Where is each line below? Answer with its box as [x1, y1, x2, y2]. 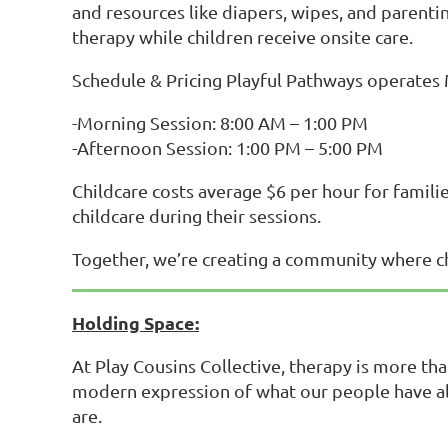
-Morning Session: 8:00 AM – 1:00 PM [72, 112, 368, 133]
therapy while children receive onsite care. [72, 26, 413, 47]
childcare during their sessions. [72, 205, 321, 226]
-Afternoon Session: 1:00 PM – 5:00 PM [72, 137, 383, 158]
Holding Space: [72, 311, 199, 334]
